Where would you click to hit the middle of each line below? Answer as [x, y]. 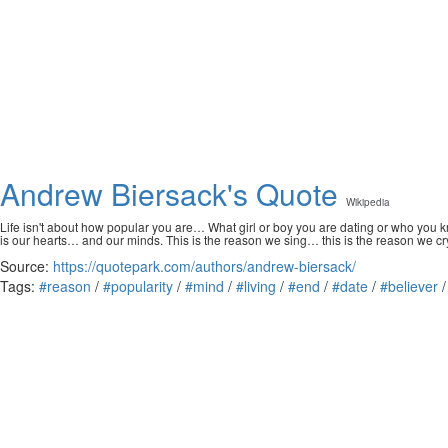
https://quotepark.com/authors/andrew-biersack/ [204, 266]
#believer [409, 286]
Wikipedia [368, 202]
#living [256, 286]
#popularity [138, 286]
